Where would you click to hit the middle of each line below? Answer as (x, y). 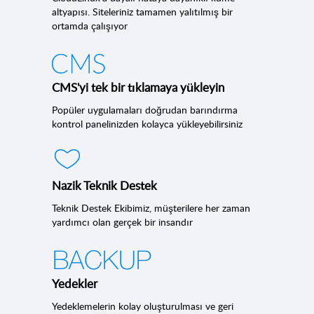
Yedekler (75, 284)
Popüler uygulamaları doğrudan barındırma (145, 110)
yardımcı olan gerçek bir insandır (122, 222)
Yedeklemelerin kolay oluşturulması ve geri (143, 306)
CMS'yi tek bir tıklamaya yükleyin (138, 87)
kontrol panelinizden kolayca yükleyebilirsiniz (147, 124)
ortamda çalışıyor (90, 26)
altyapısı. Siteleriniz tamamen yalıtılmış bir (142, 12)
